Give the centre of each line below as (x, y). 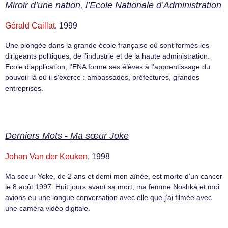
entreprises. (24, 88)
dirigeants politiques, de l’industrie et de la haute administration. (107, 56)
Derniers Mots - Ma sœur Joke (67, 136)
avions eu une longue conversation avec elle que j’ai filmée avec (108, 197)
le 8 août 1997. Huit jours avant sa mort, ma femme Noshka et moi (112, 187)
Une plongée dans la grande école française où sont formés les (107, 45)
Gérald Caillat (30, 25)
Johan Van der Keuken (46, 156)
